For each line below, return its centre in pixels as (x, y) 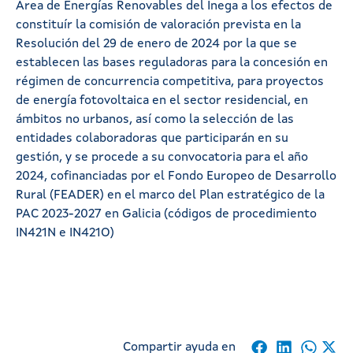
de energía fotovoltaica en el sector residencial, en (162, 100)
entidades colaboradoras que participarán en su (152, 138)
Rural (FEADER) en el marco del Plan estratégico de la (170, 195)
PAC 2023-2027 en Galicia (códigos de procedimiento (166, 214)
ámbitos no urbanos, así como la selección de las (155, 119)
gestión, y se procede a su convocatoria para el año (162, 157)
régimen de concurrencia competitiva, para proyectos (170, 82)
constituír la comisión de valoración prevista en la (158, 25)
